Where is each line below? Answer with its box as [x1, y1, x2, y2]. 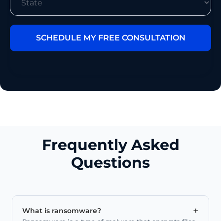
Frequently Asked [41, 135, 180, 154]
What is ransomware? [22, 206, 101, 215]
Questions [71, 153, 150, 172]
